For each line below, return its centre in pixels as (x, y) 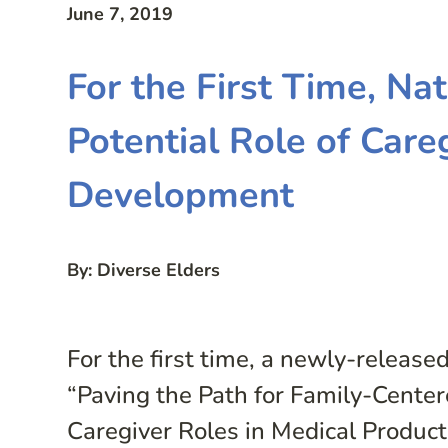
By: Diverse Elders (144, 269)
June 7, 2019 (120, 14)
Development (181, 196)
